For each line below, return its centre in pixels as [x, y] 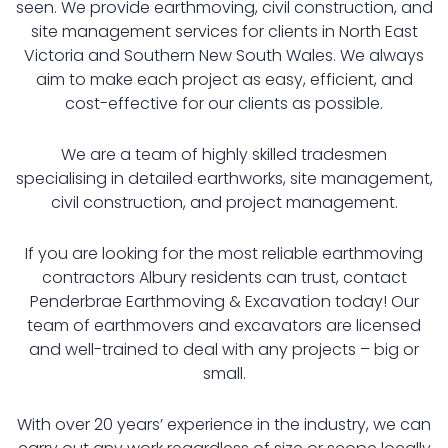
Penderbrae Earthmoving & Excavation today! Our [224, 302]
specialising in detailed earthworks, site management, [224, 179]
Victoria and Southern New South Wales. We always [224, 56]
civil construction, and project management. [224, 203]
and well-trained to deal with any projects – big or [224, 350]
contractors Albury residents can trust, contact [224, 278]
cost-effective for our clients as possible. [224, 104]
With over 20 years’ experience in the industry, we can [224, 425]
